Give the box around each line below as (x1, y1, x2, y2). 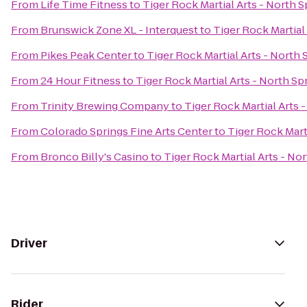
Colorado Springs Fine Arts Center (40, 124, 212, 138)
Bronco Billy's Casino (40, 149, 149, 164)
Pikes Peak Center (40, 48, 132, 62)
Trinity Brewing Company (40, 99, 169, 113)
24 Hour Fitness (40, 73, 121, 88)
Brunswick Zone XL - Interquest (40, 23, 198, 37)
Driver (11, 235, 47, 251)
